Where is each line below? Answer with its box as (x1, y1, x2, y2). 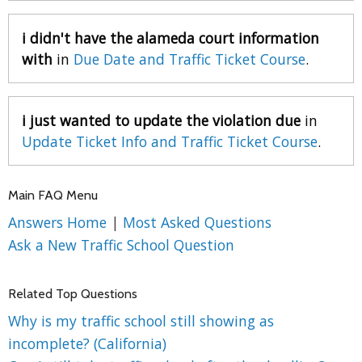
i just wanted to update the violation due (22, 110, 301, 130)
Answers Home (8, 212, 111, 232)
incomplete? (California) (8, 333, 166, 353)
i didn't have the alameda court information (22, 27, 319, 48)
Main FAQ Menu (8, 187, 98, 203)
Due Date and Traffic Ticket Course (74, 48, 305, 69)
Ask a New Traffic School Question (8, 234, 234, 255)
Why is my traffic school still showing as (8, 310, 274, 330)
